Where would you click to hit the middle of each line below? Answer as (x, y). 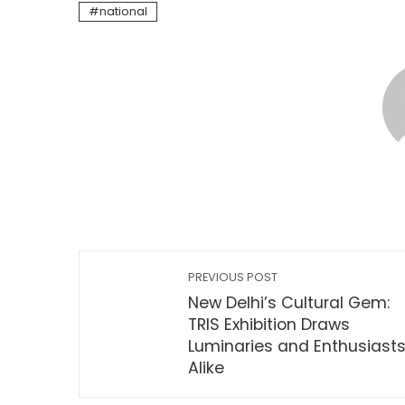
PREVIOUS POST (233, 277)
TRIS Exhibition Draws (269, 325)
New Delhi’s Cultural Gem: (289, 303)
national (123, 11)
